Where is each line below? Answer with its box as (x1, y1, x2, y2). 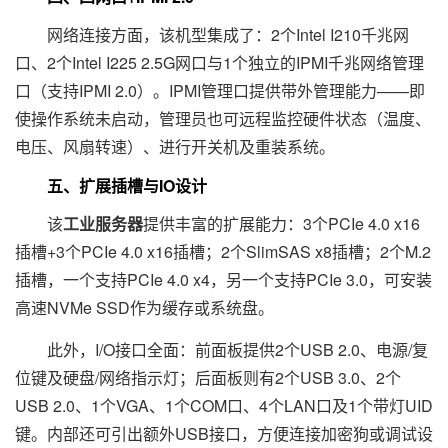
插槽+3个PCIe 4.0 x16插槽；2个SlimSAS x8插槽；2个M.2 (15, 239, 431, 263)
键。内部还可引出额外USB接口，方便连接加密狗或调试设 (15, 421, 433, 445)
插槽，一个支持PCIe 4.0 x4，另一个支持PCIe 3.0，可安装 (15, 267, 432, 291)
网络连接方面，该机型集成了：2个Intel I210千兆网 (15, 22, 409, 46)
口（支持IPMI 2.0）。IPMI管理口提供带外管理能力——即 (15, 78, 425, 102)
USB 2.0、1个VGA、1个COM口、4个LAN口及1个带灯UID (15, 393, 433, 417)
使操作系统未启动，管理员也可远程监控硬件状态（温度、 (15, 106, 431, 130)
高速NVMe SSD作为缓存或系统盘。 (15, 295, 274, 319)
